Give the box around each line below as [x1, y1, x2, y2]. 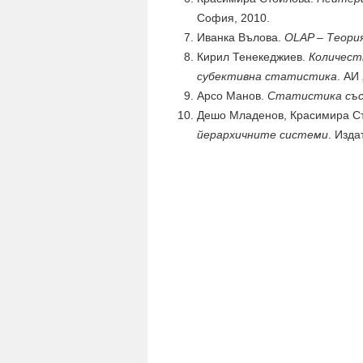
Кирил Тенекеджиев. [197, 50, 309, 63]
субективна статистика [197, 70, 337, 83]
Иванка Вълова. [197, 31, 284, 44]
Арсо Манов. [197, 89, 267, 102]
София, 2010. [197, 11, 270, 24]
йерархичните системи [197, 128, 328, 141]
